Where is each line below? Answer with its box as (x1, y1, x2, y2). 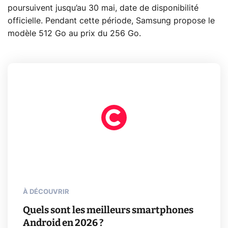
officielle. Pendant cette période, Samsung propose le (8, 16, 215, 25)
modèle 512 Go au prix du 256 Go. (8, 29, 141, 38)
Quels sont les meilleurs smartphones (23, 204, 193, 216)
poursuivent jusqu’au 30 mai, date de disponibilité (8, 4, 198, 12)
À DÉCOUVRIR (23, 188, 69, 195)
